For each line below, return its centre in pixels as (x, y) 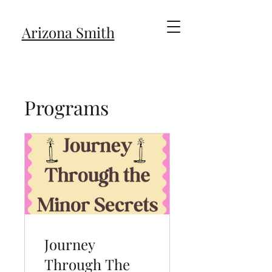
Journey (70, 244)
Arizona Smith (68, 32)
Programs (66, 107)
